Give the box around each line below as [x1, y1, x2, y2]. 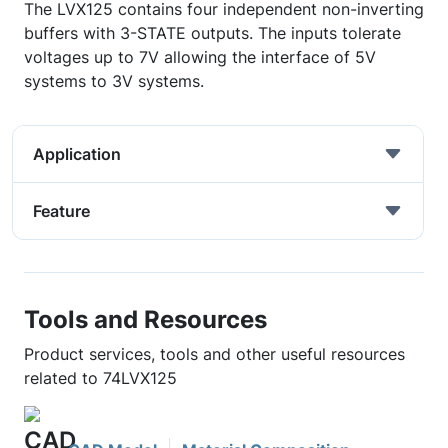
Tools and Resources [24, 304, 267, 334]
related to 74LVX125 [24, 368, 177, 388]
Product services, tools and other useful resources [24, 344, 405, 364]
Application [33, 144, 121, 164]
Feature [33, 201, 90, 221]
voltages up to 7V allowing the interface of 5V [24, 47, 376, 67]
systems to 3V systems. [24, 71, 204, 91]
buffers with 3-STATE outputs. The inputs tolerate [24, 23, 401, 43]
